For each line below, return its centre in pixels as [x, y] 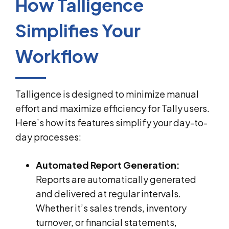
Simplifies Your [78, 30]
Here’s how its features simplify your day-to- [111, 122]
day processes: [48, 136]
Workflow [57, 56]
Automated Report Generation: [108, 165]
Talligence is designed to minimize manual [107, 94]
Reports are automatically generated [116, 179]
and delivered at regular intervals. [108, 193]
